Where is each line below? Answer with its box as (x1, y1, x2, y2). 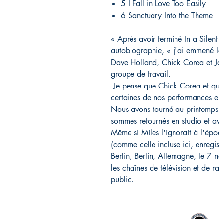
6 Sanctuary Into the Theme (121, 10, 213, 21)
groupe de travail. (111, 68, 171, 79)
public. (111, 174, 136, 185)
